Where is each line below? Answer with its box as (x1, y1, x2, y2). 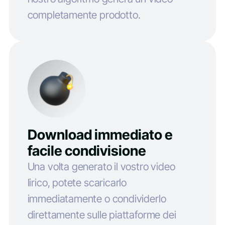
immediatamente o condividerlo (27, 192, 166, 205)
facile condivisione (27, 142, 146, 160)
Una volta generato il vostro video (27, 160, 175, 173)
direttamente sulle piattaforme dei (27, 208, 176, 221)
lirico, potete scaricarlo (27, 176, 127, 189)
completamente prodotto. (27, 8, 141, 21)
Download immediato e (27, 126, 173, 144)
